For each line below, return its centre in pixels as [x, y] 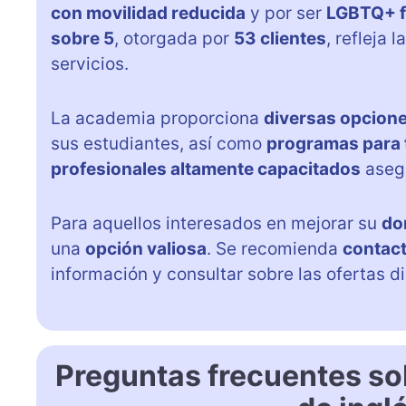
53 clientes [280, 38]
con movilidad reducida [148, 13]
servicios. [90, 63]
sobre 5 [82, 38]
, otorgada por [174, 38]
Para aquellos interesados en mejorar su [216, 223]
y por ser [286, 13]
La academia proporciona [157, 118]
